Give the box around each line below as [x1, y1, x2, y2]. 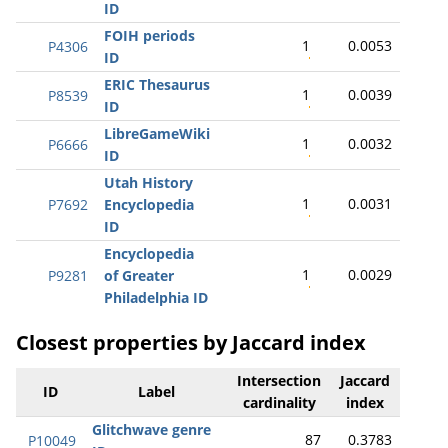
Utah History [104, 173, 193, 192]
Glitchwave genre [92, 420, 211, 439]
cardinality [242, 393, 316, 412]
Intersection [237, 371, 321, 390]
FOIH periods [104, 26, 195, 45]
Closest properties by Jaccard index [16, 329, 366, 356]
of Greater [104, 266, 174, 285]
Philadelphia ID [104, 288, 208, 307]
